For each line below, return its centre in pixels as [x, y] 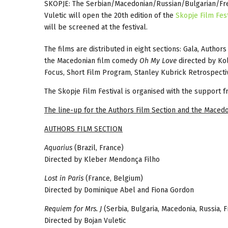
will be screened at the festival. [96, 27]
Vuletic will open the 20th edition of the [110, 15]
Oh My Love [158, 61]
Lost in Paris [64, 178]
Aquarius [58, 148]
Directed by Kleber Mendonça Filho [102, 159]
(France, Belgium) [113, 178]
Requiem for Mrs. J [73, 209]
